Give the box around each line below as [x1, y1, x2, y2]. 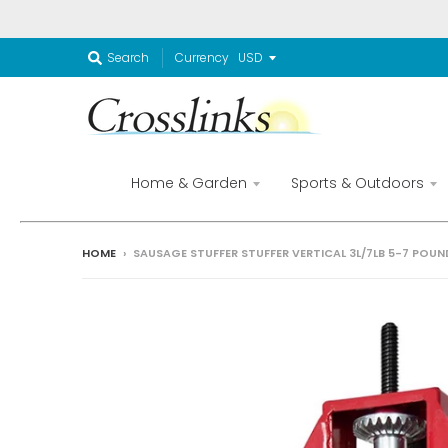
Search [107, 49, 149, 66]
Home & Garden [130, 172, 247, 193]
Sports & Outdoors [290, 172, 424, 193]
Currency [175, 48, 229, 66]
